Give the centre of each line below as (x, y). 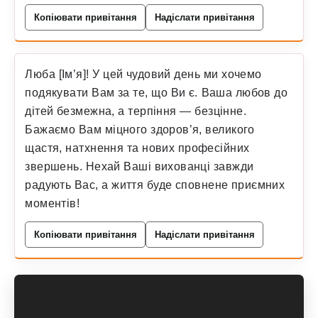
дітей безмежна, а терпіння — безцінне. (136, 110)
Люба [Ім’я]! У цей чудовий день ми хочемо (143, 73)
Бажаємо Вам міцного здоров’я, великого (140, 129)
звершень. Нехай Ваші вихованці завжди (139, 166)
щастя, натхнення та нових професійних (137, 147)
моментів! (53, 203)
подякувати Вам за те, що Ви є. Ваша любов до (157, 92)
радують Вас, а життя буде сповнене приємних (155, 184)
